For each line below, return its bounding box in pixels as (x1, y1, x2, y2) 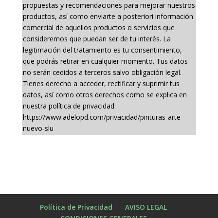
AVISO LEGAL (125, 202, 167, 212)
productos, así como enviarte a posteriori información (22, 12, 193, 21)
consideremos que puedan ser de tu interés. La (22, 34, 171, 44)
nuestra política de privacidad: (22, 101, 116, 111)
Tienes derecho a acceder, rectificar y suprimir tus (22, 79, 180, 89)
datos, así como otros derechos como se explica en (22, 90, 187, 100)
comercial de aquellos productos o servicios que (22, 23, 175, 33)
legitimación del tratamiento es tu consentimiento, (22, 45, 182, 55)
